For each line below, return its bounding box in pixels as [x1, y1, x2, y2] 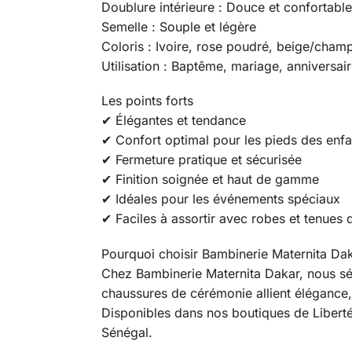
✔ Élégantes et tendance [101, 112, 246, 129]
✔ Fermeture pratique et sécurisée [101, 152, 302, 168]
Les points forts [101, 93, 193, 109]
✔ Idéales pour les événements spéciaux [101, 191, 340, 207]
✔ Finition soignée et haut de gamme [101, 171, 319, 188]
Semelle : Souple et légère [101, 18, 256, 35]
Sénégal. [101, 324, 152, 340]
